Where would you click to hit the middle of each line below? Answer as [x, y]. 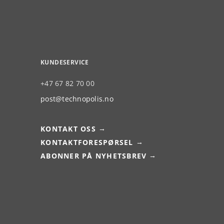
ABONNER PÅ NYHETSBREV [94, 156]
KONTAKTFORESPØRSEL [87, 142]
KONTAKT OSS [68, 129]
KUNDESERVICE [65, 62]
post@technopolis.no [77, 99]
